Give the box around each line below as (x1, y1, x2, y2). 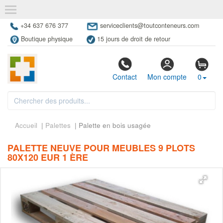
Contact (112, 72, 137, 82)
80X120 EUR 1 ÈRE (7, 151, 88, 164)
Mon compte (147, 72, 187, 82)
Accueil (15, 120, 37, 130)
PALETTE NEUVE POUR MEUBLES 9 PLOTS (7, 141, 195, 155)
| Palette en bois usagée (73, 120, 151, 130)
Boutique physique (20, 34, 73, 44)
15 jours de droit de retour (97, 34, 171, 44)
